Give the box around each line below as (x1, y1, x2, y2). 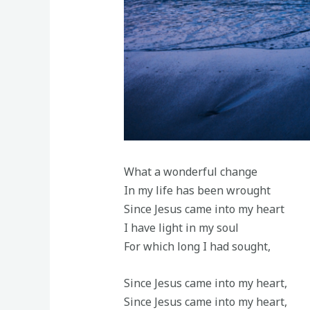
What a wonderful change (123, 164, 257, 180)
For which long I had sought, (123, 239, 271, 255)
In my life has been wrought (123, 183, 271, 199)
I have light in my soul (123, 220, 239, 236)
